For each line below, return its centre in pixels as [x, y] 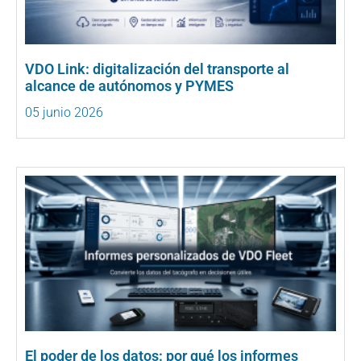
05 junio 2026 [64, 113]
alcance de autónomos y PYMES [129, 86]
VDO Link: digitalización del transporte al [157, 69]
